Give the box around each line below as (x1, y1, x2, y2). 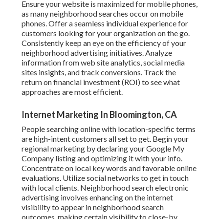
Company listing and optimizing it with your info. (22, 153, 182, 163)
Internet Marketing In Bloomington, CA (22, 109, 177, 120)
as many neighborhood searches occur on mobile (22, 9, 183, 19)
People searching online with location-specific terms (22, 124, 196, 134)
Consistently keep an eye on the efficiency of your (22, 38, 186, 48)
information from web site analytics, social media (22, 58, 185, 67)
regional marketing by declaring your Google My (22, 144, 184, 153)
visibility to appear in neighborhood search (22, 202, 164, 212)
